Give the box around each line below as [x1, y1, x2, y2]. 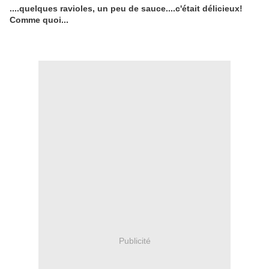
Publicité [118, 235, 151, 246]
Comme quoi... [10, 15, 68, 25]
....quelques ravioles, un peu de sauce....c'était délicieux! [10, 4, 243, 14]
